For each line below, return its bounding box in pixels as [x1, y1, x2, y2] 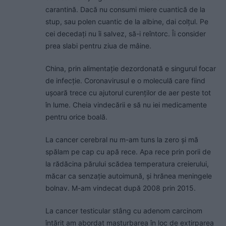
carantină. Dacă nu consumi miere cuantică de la [45, 5, 205, 14]
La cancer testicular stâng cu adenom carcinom [45, 206, 202, 215]
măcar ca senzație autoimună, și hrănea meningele [45, 172, 212, 181]
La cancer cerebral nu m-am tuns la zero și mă [45, 135, 198, 144]
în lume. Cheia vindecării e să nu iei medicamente [45, 100, 207, 109]
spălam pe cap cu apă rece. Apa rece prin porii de [45, 147, 211, 156]
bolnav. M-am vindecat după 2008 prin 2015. [45, 184, 196, 193]
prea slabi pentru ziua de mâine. [45, 41, 151, 50]
